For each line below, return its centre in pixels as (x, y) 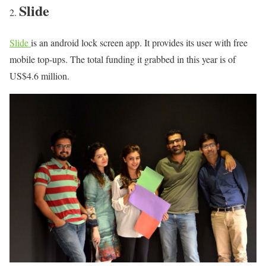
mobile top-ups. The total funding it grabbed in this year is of (123, 59)
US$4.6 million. (39, 76)
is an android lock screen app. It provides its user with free (139, 43)
